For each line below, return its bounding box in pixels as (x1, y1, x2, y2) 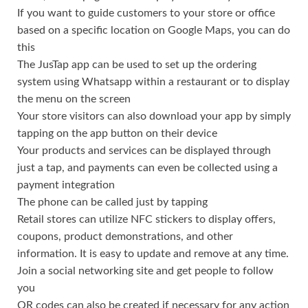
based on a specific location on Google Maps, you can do (17, 24, 290, 36)
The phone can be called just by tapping (17, 196, 208, 208)
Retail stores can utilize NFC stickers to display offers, (17, 213, 276, 225)
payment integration (17, 179, 115, 190)
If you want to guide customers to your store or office (17, 7, 275, 19)
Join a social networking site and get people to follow (17, 265, 274, 276)
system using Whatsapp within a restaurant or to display (17, 76, 289, 87)
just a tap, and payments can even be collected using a (17, 162, 278, 173)
